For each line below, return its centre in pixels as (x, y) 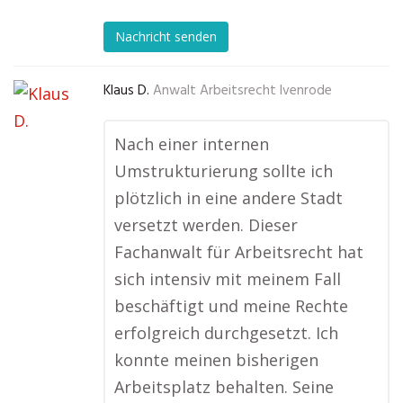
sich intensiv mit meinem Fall (228, 279)
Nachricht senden (166, 37)
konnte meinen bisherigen (216, 360)
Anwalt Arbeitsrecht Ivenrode (242, 91)
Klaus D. (126, 91)
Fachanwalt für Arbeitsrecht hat (239, 252)
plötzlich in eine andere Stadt (228, 198)
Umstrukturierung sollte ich (224, 171)
